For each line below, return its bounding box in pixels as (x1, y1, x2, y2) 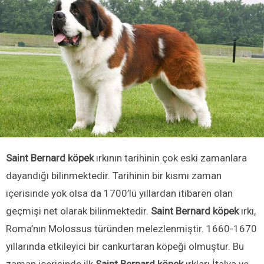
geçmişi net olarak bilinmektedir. (6, 205, 151, 217)
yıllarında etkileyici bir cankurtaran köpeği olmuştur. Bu (6, 240, 244, 253)
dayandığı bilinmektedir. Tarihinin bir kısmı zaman (6, 170, 222, 182)
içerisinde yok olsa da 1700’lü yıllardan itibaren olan (6, 187, 233, 200)
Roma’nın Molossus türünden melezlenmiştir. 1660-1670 (6, 223, 257, 235)
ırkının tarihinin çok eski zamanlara (96, 152, 247, 164)
